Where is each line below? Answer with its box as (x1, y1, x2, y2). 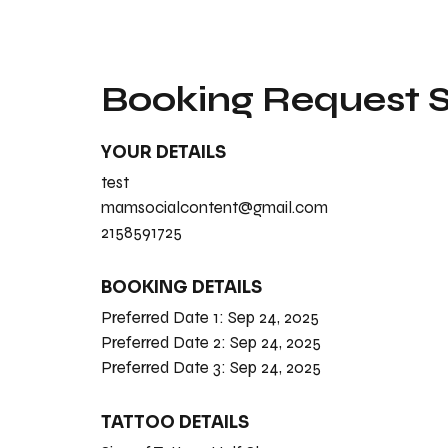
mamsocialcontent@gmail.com (100, 196, 328, 218)
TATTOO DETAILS (100, 411, 249, 433)
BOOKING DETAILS (100, 276, 262, 298)
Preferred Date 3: (100, 356, 230, 378)
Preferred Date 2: (100, 331, 230, 353)
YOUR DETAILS (100, 141, 226, 163)
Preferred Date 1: (100, 306, 228, 328)
